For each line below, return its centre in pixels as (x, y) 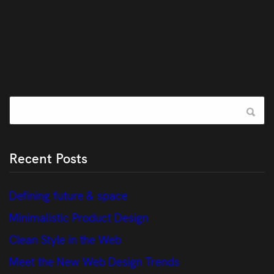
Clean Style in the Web (66, 239)
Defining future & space (69, 194)
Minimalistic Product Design (79, 217)
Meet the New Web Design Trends (95, 261)
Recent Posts (48, 157)
